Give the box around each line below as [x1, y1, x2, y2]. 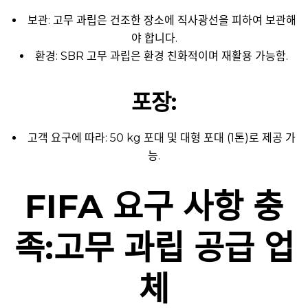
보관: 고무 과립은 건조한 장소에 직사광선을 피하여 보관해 [27, 13, 296, 27]
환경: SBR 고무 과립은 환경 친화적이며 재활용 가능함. [35, 49, 288, 63]
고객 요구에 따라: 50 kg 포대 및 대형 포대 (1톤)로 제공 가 [27, 131, 296, 144]
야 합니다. [131, 31, 177, 45]
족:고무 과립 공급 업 [14, 227, 294, 267]
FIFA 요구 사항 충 [25, 186, 283, 226]
